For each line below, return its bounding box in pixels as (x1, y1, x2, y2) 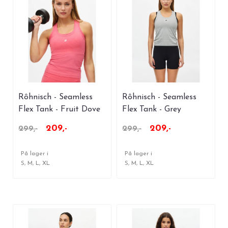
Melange (122, 117, 154, 126)
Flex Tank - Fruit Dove (18, 105, 100, 113)
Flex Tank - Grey (122, 105, 181, 113)
